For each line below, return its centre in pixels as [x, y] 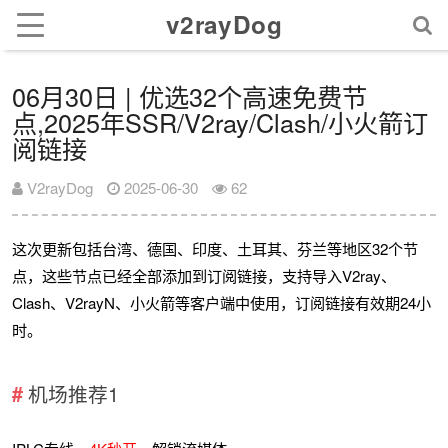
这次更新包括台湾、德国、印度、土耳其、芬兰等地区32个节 [215, 249]
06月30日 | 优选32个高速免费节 [190, 96]
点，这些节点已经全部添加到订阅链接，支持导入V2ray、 [204, 276]
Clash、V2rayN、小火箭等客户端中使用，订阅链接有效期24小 [222, 303]
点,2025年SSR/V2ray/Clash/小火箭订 [220, 122]
